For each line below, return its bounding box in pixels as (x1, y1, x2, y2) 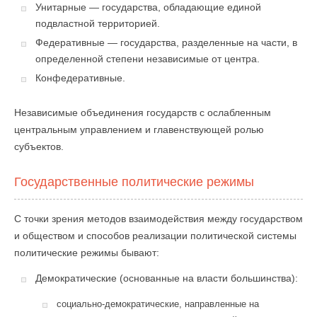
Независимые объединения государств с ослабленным (14, 107, 271, 118)
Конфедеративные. (35, 73, 125, 83)
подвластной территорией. (35, 18, 160, 29)
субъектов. (14, 141, 64, 152)
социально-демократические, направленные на (57, 299, 259, 309)
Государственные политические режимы (14, 175, 254, 189)
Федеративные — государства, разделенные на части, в (35, 38, 297, 48)
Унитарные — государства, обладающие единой (35, 2, 261, 13)
